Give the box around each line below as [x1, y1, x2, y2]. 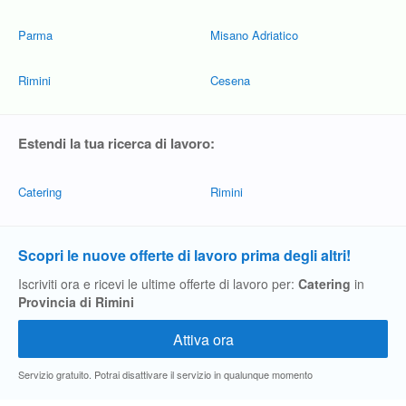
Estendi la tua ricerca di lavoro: [18, 133, 215, 153]
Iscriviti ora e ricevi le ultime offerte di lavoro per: [18, 275, 298, 293]
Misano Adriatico [210, 26, 298, 43]
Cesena [210, 72, 250, 89]
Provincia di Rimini [18, 293, 134, 311]
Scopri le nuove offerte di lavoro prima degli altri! [18, 245, 351, 266]
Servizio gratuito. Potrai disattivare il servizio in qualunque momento [18, 367, 313, 382]
